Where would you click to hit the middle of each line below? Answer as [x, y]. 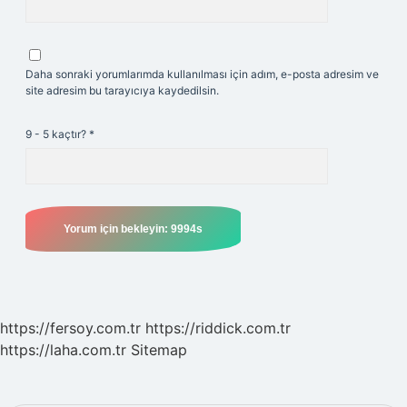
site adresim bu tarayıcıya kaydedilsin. [122, 90]
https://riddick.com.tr [218, 328]
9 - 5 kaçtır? [57, 134]
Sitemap [159, 350]
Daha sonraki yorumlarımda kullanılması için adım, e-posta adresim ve [202, 74]
